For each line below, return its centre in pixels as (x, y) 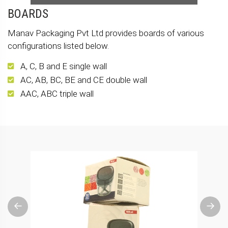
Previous (23, 207)
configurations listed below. (58, 46)
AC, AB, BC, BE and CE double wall (84, 80)
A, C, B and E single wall (64, 66)
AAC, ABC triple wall (57, 93)
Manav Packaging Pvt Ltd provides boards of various (106, 33)
